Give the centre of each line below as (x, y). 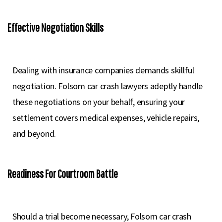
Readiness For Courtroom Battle (63, 174)
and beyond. (34, 134)
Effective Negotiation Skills (55, 28)
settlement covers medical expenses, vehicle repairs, (106, 118)
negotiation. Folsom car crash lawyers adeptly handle (108, 86)
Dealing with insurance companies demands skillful (103, 70)
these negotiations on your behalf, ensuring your (99, 102)
